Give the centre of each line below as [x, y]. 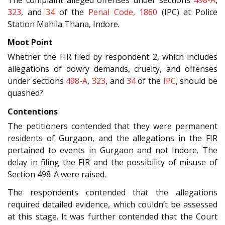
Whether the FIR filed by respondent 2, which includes [113, 57]
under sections [37, 81]
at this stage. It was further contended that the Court [113, 217]
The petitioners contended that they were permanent [113, 126]
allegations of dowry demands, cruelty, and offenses [113, 69]
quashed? [25, 93]
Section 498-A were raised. [57, 174]
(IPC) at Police [188, 12]
